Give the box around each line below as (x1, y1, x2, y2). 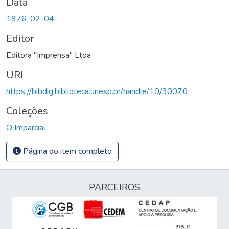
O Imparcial (6, 122, 45, 133)
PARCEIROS (89, 181, 140, 193)
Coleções (6, 104, 48, 118)
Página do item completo (21, 145, 112, 157)
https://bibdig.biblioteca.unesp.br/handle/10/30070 (6, 85, 188, 97)
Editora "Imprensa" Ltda (6, 49, 91, 61)
